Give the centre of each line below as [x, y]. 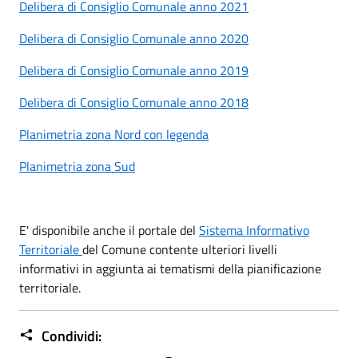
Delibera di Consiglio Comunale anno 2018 [134, 102]
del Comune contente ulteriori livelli [180, 249]
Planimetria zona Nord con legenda [114, 134]
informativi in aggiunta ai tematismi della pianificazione [170, 268]
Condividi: [70, 336]
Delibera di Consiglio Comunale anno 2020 [134, 38]
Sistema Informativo [254, 230]
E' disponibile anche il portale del [109, 230]
